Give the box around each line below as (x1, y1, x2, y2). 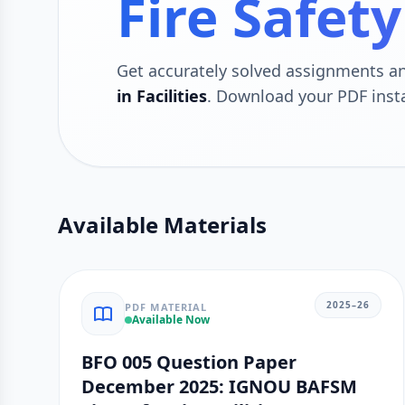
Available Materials (58, 210, 267, 240)
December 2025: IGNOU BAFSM (81, 374, 357, 399)
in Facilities (117, 85, 207, 107)
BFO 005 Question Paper (81, 350, 297, 374)
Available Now (132, 311, 210, 327)
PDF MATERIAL (125, 299, 208, 314)
